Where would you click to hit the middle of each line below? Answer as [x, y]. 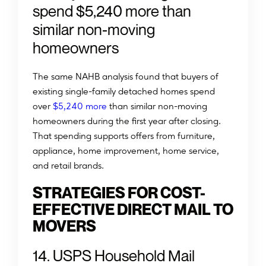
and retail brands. [68, 166]
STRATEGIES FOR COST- [119, 193]
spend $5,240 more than [112, 11]
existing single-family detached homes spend [124, 91]
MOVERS [64, 226]
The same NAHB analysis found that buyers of [126, 77]
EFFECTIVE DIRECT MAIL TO [133, 210]
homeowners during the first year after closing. [127, 121]
